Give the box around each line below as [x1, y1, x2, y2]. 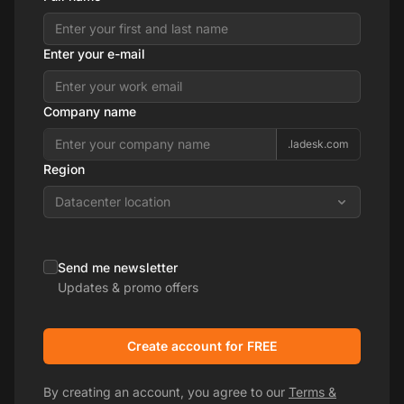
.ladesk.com [288, 136, 349, 151]
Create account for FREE [127, 337, 277, 353]
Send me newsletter [58, 259, 178, 275]
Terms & [289, 383, 336, 399]
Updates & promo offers [58, 279, 198, 295]
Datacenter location [55, 193, 170, 209]
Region [43, 161, 85, 177]
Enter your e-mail [43, 45, 145, 61]
